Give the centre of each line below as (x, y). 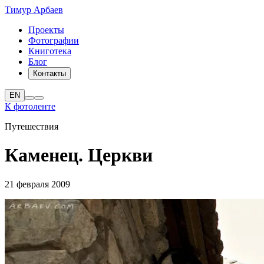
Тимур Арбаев (34, 10)
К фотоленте (30, 106)
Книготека (50, 51)
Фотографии (54, 40)
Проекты (46, 30)
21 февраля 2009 (37, 184)
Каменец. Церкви (79, 155)
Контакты (49, 73)
